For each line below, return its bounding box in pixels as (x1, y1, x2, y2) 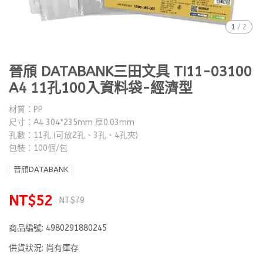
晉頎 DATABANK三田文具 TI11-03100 (9, 63, 252, 80)
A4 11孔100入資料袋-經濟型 (9, 80, 193, 96)
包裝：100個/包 (9, 143, 68, 153)
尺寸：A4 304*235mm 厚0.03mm (9, 117, 134, 127)
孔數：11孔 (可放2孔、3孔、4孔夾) (9, 130, 138, 140)
